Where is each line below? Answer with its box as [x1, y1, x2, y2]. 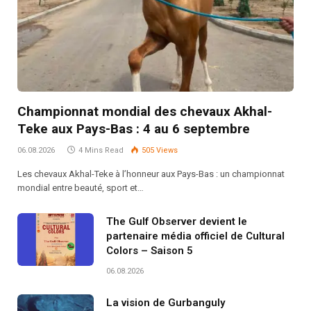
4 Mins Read [78, 145, 124, 155]
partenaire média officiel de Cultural [106, 229, 285, 242]
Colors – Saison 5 [106, 244, 193, 257]
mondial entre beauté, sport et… [17, 182, 144, 193]
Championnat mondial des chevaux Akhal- [17, 103, 272, 119]
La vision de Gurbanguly [106, 296, 225, 309]
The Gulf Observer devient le [106, 215, 247, 228]
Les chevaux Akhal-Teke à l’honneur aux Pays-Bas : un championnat [17, 168, 285, 179]
